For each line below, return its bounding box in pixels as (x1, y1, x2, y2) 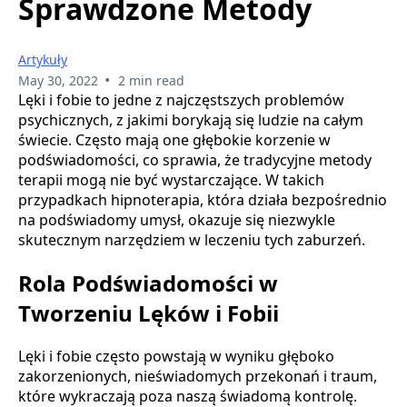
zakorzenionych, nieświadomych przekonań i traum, (18, 365, 377, 386)
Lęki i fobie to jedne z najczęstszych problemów (18, 89, 344, 110)
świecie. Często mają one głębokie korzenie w (18, 129, 331, 150)
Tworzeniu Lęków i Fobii (18, 297, 279, 328)
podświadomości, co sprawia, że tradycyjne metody (18, 149, 372, 170)
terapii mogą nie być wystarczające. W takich (18, 169, 324, 190)
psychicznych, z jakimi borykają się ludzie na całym (18, 109, 363, 130)
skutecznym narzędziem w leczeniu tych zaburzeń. (18, 229, 365, 250)
